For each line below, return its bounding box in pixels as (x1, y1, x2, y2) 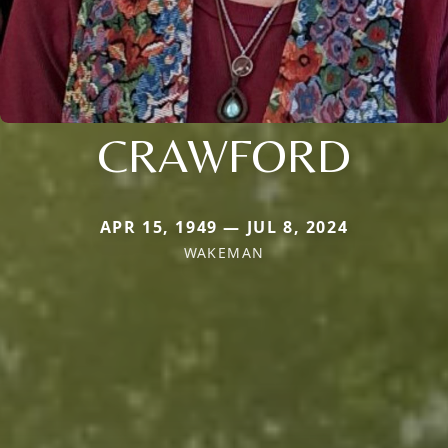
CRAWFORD (97, 127, 351, 184)
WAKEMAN (183, 243, 265, 263)
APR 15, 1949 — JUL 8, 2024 (99, 216, 349, 239)
